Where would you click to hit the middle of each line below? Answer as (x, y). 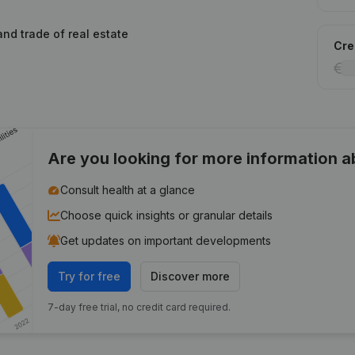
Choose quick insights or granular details (167, 215)
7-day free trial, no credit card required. (139, 307)
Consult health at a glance (128, 190)
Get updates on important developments (166, 240)
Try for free (90, 276)
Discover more (191, 276)
